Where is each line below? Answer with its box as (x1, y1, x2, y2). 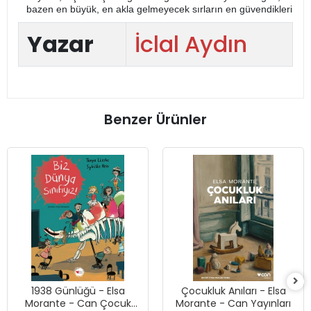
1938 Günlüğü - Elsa (31, 284, 125, 298)
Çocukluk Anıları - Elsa (180, 284, 286, 298)
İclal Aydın (135, 28, 247, 60)
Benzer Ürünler (104, 110, 207, 129)
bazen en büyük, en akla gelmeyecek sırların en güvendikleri (26, 3, 292, 15)
